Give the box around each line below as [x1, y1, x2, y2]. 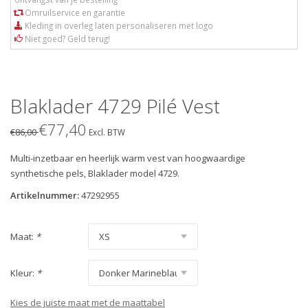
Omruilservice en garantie [23, 6, 125, 18]
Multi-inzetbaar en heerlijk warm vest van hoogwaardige [10, 151, 245, 164]
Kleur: [10, 266, 36, 279]
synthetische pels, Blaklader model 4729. [10, 166, 179, 179]
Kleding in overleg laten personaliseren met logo [23, 19, 213, 31]
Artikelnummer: [10, 188, 79, 201]
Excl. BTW [89, 126, 125, 137]
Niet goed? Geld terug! [23, 32, 110, 44]
